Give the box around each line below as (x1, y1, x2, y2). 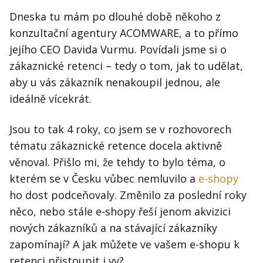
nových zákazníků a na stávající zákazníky (9, 221, 217, 235)
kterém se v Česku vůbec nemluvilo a (9, 171, 198, 186)
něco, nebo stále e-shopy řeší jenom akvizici (9, 204, 231, 219)
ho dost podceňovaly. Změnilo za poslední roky (9, 188, 247, 203)
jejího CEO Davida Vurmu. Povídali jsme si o (9, 42, 227, 57)
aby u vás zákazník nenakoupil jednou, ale (9, 75, 220, 90)
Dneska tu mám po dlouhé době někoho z (9, 9, 221, 24)
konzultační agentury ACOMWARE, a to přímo (9, 26, 238, 41)
